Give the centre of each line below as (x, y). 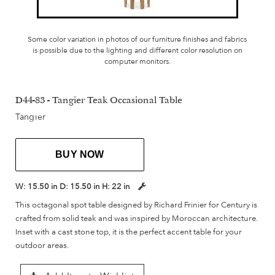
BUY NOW (80, 155)
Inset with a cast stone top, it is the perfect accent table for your (129, 232)
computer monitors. (137, 62)
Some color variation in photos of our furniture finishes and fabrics (137, 40)
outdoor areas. (42, 245)
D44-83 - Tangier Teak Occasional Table (99, 102)
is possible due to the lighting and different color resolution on (137, 51)
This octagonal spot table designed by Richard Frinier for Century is (136, 205)
